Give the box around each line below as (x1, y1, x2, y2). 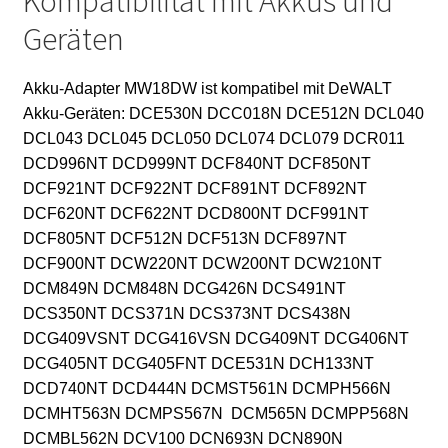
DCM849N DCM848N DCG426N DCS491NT (22, 279, 346, 297)
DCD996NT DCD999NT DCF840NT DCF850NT (22, 154, 371, 172)
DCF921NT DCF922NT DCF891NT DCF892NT (22, 179, 367, 197)
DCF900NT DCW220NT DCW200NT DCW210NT (22, 254, 382, 272)
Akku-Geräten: (22, 104, 129, 122)
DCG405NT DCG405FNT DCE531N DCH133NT (22, 354, 374, 372)
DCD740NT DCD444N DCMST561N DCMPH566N (22, 379, 391, 397)
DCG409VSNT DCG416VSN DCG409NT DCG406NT (22, 329, 409, 347)
